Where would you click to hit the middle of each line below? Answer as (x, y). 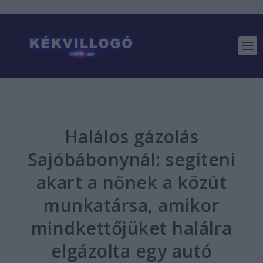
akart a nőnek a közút (131, 182)
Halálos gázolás (131, 136)
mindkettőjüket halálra (131, 228)
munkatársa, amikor (131, 205)
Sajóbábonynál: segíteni (131, 159)
